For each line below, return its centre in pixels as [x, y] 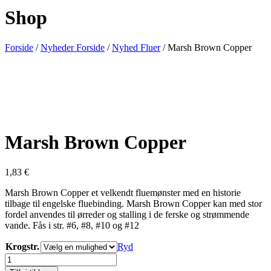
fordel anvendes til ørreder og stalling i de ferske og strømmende [127, 214]
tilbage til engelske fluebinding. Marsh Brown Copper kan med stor [133, 203]
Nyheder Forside [73, 47]
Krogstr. [22, 246]
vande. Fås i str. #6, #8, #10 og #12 [72, 225]
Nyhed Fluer [136, 47]
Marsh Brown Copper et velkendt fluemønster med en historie [123, 192]
